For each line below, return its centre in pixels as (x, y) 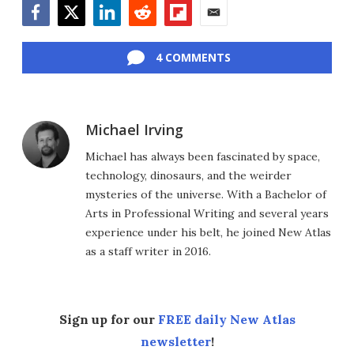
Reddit (147, 34)
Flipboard (192, 34)
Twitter (79, 34)
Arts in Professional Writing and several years (207, 214)
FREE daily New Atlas (226, 320)
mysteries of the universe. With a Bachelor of (206, 195)
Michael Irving (134, 130)
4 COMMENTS (193, 58)
